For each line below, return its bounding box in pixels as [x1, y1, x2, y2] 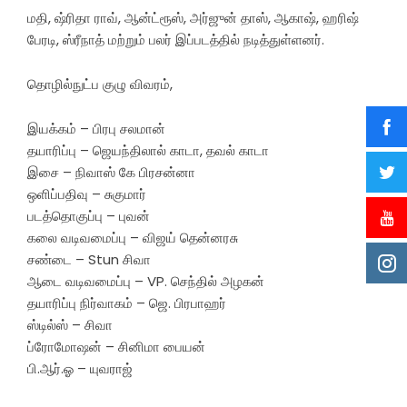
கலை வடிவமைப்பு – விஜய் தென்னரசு [27, 228, 238, 248]
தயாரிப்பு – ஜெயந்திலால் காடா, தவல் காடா [27, 141, 269, 161]
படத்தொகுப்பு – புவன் [27, 206, 150, 226]
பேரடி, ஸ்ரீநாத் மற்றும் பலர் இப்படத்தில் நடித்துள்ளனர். [27, 30, 324, 50]
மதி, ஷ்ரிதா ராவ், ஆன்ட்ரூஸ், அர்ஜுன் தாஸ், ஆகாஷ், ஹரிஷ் [27, 8, 359, 28]
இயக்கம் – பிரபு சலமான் [27, 119, 165, 139]
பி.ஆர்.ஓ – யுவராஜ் [27, 359, 133, 379]
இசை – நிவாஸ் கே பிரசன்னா [27, 163, 195, 183]
